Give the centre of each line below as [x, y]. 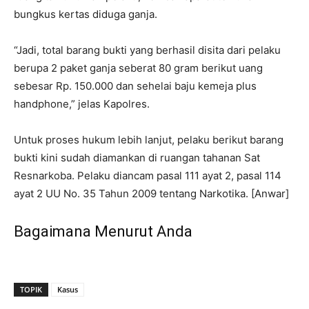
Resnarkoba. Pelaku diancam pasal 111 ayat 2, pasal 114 [148, 175]
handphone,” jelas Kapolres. [82, 103]
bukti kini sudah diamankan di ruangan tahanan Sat [137, 157]
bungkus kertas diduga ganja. [86, 14]
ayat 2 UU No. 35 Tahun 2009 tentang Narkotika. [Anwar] [151, 193]
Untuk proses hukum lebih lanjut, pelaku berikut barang [149, 139]
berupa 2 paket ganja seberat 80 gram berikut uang [138, 68]
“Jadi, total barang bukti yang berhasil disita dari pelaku [147, 50]
